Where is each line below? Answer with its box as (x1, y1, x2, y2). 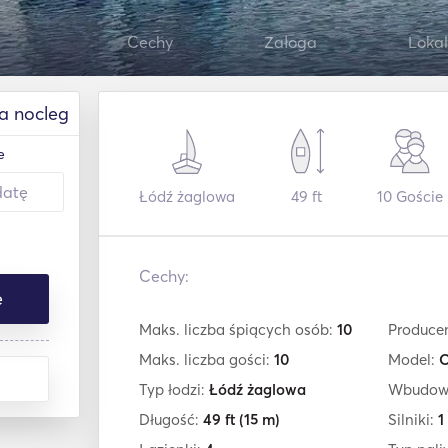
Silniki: (387, 410, 438, 429)
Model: (387, 350, 439, 369)
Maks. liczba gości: (139, 350, 274, 369)
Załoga (263, 32, 317, 52)
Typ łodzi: (139, 380, 209, 399)
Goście (392, 187, 444, 206)
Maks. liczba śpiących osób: (139, 320, 337, 339)
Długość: (139, 410, 203, 429)
